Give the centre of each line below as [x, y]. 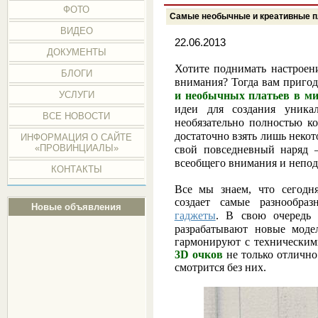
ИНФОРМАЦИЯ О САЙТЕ [77, 137]
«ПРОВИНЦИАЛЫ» [76, 148]
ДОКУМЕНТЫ [76, 52]
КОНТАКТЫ [76, 169]
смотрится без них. [221, 267]
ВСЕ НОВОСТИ [77, 116]
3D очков [198, 254]
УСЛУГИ [76, 95]
